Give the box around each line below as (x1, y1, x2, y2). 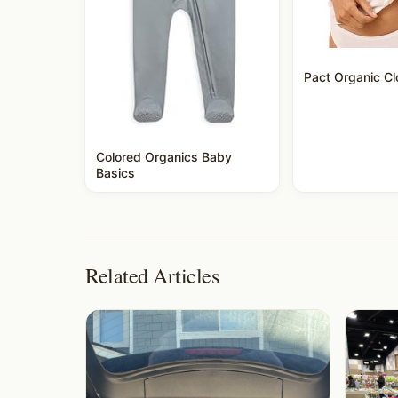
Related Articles (85, 260, 219, 290)
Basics (96, 164, 135, 180)
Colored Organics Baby (96, 148, 232, 164)
